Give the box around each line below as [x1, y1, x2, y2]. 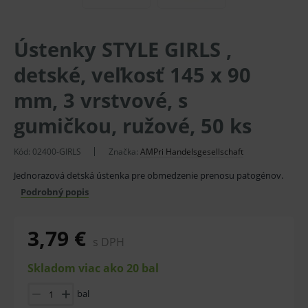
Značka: [109, 146, 140, 157]
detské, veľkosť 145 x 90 [14, 61, 251, 88]
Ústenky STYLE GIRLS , [14, 36, 232, 63]
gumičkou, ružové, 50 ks [14, 112, 252, 139]
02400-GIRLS [32, 146, 81, 157]
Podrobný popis [21, 186, 89, 198]
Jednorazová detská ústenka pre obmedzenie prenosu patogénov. [14, 169, 283, 181]
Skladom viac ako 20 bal [27, 261, 159, 276]
